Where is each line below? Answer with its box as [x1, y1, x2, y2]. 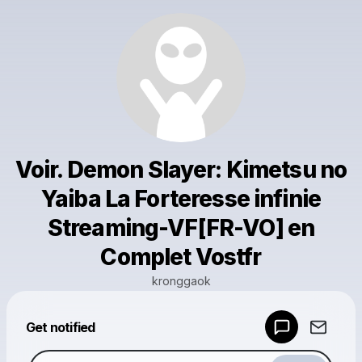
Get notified [26, 318, 95, 335]
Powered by [132, 306, 178, 317]
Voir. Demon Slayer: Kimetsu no [15, 156, 347, 183]
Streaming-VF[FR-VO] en [47, 214, 315, 242]
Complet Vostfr [100, 243, 262, 271]
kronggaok [151, 274, 211, 288]
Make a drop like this [121, 324, 254, 340]
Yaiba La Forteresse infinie [40, 185, 322, 213]
